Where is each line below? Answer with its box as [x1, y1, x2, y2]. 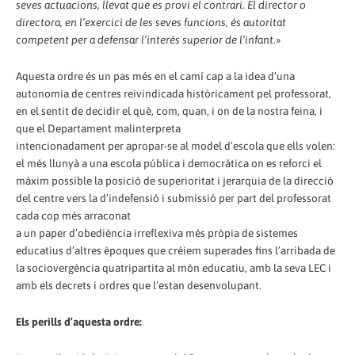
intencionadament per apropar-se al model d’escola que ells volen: [16, 139, 335, 152]
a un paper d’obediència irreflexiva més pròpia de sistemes [16, 226, 298, 239]
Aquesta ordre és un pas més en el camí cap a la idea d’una [16, 69, 295, 82]
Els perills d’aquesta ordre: [16, 315, 142, 328]
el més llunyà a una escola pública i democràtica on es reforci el [16, 156, 322, 170]
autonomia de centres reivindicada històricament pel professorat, [16, 86, 331, 100]
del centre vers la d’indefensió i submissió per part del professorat [16, 191, 331, 204]
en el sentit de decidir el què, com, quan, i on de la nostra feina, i [16, 104, 323, 117]
